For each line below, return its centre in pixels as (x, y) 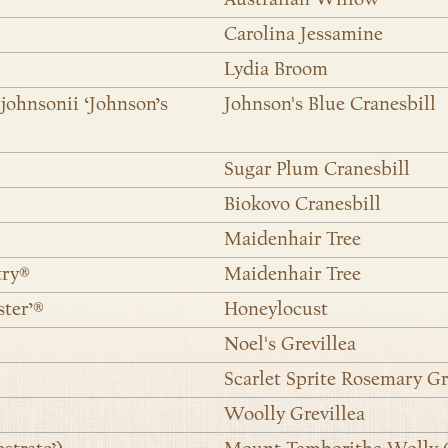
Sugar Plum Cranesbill (317, 169)
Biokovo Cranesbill (302, 204)
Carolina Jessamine (303, 34)
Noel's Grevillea (290, 344)
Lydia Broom (276, 69)
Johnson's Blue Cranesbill (330, 104)
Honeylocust (276, 309)
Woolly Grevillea (294, 414)
